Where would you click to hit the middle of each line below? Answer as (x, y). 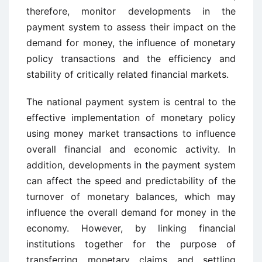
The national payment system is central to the (131, 102)
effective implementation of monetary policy (131, 118)
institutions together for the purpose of (131, 244)
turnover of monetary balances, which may (131, 196)
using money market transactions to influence (131, 133)
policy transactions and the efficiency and (131, 58)
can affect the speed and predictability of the (131, 181)
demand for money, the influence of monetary (131, 43)
